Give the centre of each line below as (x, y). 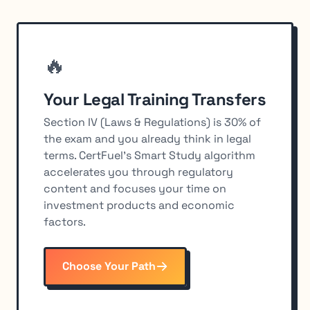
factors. (65, 221)
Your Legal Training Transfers (155, 99)
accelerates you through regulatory (138, 172)
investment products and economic (139, 205)
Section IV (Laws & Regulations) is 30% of (152, 122)
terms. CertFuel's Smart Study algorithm (149, 155)
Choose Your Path (109, 266)
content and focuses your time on (135, 188)
